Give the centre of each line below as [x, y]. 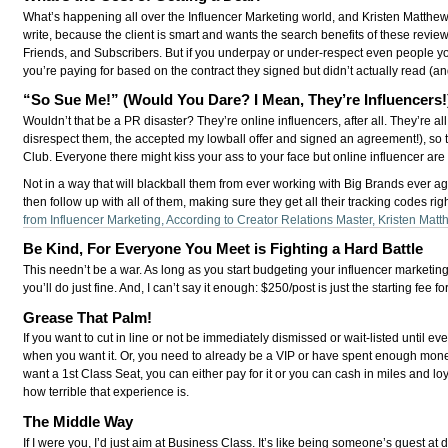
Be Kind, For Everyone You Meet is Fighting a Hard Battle [223, 249]
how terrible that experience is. [106, 392]
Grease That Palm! [88, 317]
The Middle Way [78, 421]
